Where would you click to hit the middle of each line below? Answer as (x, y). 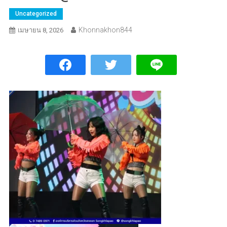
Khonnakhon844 (105, 30)
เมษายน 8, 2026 (40, 30)
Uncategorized (36, 14)
